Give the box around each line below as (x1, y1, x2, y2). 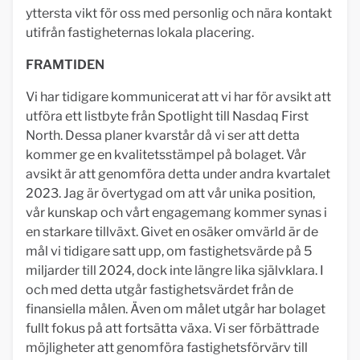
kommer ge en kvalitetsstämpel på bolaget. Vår (26, 147, 306, 162)
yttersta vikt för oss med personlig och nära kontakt (26, 6, 332, 21)
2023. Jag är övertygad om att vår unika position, (26, 186, 315, 201)
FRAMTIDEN (26, 57, 104, 72)
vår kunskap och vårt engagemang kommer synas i (26, 205, 327, 220)
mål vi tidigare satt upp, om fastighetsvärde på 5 (26, 243, 312, 259)
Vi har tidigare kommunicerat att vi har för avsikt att (26, 89, 331, 104)
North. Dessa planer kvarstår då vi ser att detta (26, 128, 300, 143)
